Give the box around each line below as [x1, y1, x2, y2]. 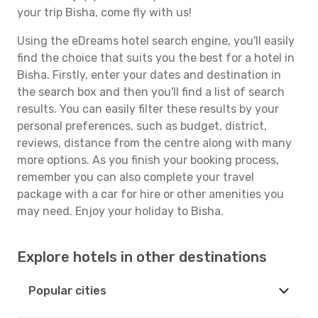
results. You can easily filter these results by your [17, 102, 279, 116]
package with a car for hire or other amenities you [17, 187, 284, 201]
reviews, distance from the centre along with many [17, 136, 292, 150]
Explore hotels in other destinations [17, 248, 267, 265]
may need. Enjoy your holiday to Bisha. [17, 204, 224, 218]
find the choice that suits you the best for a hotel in [17, 51, 295, 65]
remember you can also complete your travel [17, 170, 254, 184]
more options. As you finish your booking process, [17, 153, 279, 167]
